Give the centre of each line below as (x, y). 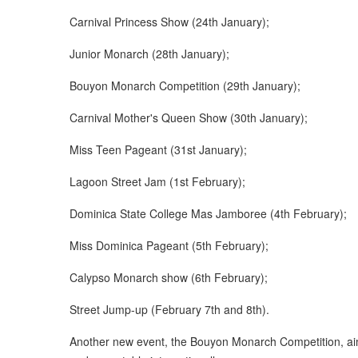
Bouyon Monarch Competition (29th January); (185, 85)
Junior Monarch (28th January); (149, 53)
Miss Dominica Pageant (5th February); (169, 245)
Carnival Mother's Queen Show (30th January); (189, 117)
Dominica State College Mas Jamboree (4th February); (208, 213)
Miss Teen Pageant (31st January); (158, 149)
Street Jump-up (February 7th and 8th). (169, 309)
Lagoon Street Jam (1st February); (157, 181)
